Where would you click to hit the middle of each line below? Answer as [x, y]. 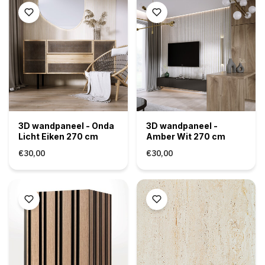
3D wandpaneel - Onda [66, 125]
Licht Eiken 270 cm [58, 136]
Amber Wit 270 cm [186, 136]
